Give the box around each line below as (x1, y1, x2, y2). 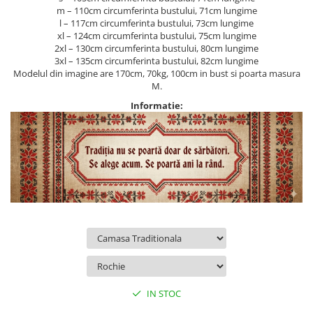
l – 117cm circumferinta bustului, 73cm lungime (59, 17, 254, 29)
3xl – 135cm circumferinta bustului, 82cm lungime (54, 54, 259, 67)
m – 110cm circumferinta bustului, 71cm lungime (56, 4, 257, 17)
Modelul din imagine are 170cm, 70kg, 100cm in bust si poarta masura (13, 67, 300, 80)
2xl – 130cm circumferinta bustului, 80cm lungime (54, 42, 259, 54)
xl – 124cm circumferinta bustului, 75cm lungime (57, 29, 256, 42)
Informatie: (130, 99, 183, 112)
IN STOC (145, 286, 181, 300)
